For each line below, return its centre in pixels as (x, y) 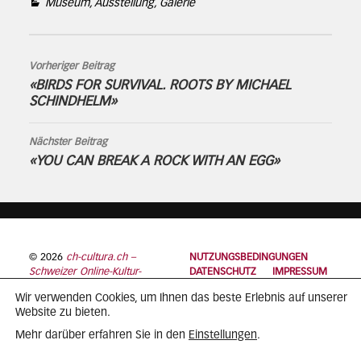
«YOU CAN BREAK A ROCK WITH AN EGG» (154, 162)
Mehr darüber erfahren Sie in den (102, 336)
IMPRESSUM (300, 272)
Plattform (50, 287)
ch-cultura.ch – (100, 258)
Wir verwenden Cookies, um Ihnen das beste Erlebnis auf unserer (181, 298)
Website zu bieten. (63, 313)
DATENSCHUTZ (223, 272)
